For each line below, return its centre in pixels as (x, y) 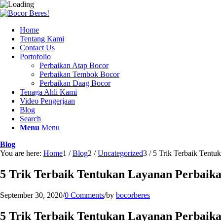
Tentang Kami (42, 39)
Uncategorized (120, 153)
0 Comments (84, 195)
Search (30, 119)
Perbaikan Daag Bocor (75, 83)
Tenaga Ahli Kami (48, 92)
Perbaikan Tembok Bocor (79, 74)
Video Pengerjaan (47, 101)
